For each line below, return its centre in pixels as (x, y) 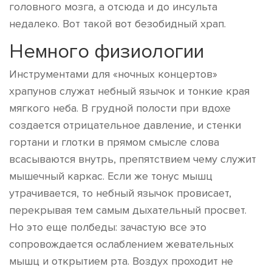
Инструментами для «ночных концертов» (113, 74)
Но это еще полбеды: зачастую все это (108, 227)
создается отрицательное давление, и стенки (125, 125)
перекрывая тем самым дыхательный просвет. (128, 210)
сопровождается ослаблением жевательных (121, 244)
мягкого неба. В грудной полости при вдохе (120, 108)
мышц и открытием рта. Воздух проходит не (121, 261)
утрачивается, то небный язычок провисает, (120, 193)
